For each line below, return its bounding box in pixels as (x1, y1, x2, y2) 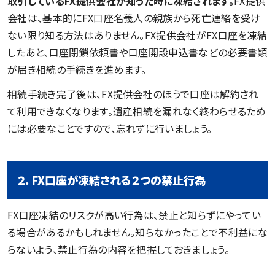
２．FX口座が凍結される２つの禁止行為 (17, 171, 206, 188)
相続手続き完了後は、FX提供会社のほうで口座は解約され (7, 86, 259, 101)
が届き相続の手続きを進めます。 (7, 61, 147, 77)
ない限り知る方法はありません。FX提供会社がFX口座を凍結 (7, 27, 268, 42)
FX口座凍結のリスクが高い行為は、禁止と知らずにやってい (7, 207, 261, 222)
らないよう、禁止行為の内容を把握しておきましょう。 (7, 241, 230, 257)
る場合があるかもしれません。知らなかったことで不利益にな (7, 224, 268, 239)
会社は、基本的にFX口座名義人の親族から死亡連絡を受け (7, 10, 261, 25)
